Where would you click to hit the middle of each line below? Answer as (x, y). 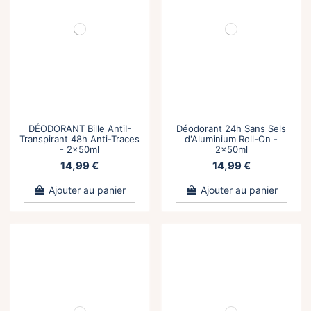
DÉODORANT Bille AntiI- (79, 128)
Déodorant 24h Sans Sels (232, 128)
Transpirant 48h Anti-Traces (80, 138)
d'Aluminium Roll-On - (232, 138)
